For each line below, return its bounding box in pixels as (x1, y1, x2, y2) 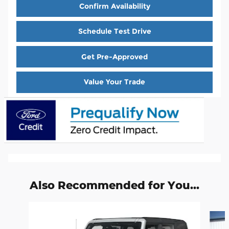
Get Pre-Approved (81, 52, 148, 61)
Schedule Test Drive (78, 27, 151, 36)
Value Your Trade (84, 77, 145, 87)
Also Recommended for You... (30, 178, 199, 192)
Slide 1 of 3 (4, 202, 40, 211)
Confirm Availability (79, 1, 150, 11)
